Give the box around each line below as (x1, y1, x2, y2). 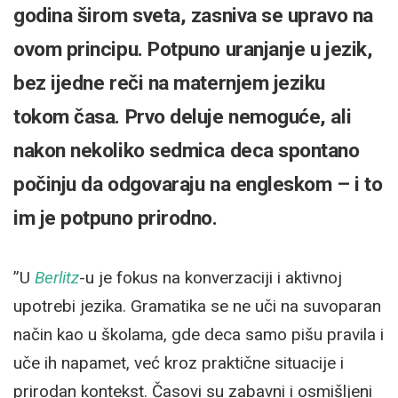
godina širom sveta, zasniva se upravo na (13, 3, 373, 28)
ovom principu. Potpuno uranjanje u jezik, (13, 36, 373, 61)
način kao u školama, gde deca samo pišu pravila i (13, 323, 384, 345)
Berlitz (35, 267, 79, 288)
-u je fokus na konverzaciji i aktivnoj (79, 267, 342, 288)
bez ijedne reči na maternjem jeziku (13, 70, 326, 95)
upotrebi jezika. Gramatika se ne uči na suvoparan (13, 295, 381, 316)
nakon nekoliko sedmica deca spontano (13, 138, 360, 163)
